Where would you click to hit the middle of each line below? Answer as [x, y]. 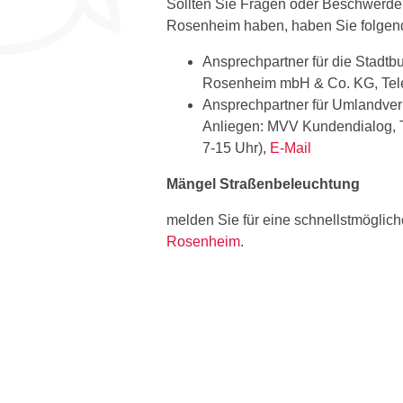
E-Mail [291, 148]
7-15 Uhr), [236, 148]
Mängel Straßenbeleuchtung [263, 184]
